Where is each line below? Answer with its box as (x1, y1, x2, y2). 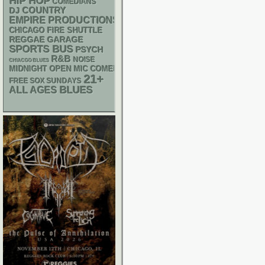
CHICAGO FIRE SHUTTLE (9, 27, 103, 35)
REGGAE (9, 35, 45, 44)
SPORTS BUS (9, 44, 73, 55)
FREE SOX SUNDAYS (9, 77, 82, 85)
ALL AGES (9, 85, 57, 95)
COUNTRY (22, 6, 66, 15)
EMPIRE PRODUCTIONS (9, 15, 119, 25)
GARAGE (47, 35, 83, 44)
